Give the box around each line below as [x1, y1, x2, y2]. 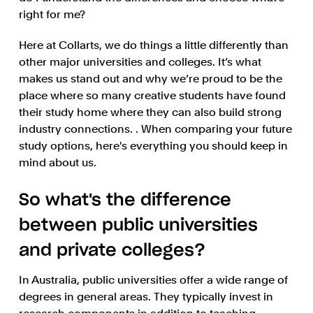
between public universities [18, 217, 258, 235]
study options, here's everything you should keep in [18, 139, 288, 153]
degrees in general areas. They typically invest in [18, 290, 273, 304]
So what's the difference [18, 192, 231, 210]
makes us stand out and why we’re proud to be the [18, 72, 282, 86]
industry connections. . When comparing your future [18, 122, 292, 136]
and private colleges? [18, 242, 205, 260]
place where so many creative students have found [18, 89, 286, 103]
